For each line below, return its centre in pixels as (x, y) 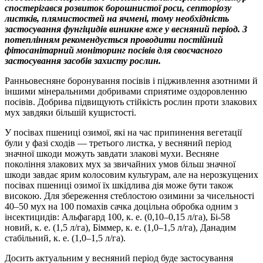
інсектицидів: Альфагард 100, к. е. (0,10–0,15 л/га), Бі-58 (117, 217)
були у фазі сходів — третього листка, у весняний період (118, 143)
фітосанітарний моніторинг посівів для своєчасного (114, 50)
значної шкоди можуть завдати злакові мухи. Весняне (112, 154)
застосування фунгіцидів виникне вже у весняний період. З (126, 29)
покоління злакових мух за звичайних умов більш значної (120, 164)
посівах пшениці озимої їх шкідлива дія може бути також (119, 186)
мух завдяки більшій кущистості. (70, 113)
